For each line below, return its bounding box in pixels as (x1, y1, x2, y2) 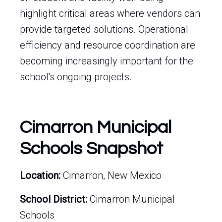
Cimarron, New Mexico (60, 169, 162, 181)
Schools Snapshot (20, 139, 163, 158)
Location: (20, 169, 60, 181)
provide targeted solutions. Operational (20, 23, 188, 35)
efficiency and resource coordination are (20, 39, 195, 51)
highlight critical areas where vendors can (20, 7, 200, 19)
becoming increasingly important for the (20, 55, 193, 67)
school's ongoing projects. (20, 71, 132, 83)
